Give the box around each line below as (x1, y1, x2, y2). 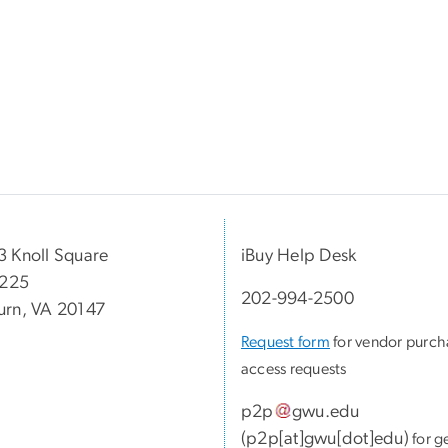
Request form (241, 334, 330, 351)
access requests (241, 361, 347, 378)
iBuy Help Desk (241, 247, 361, 266)
